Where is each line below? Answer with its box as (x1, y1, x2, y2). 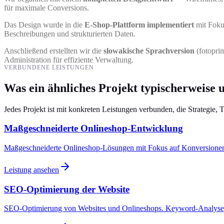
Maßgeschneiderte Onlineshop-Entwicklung (4, 123, 183, 134)
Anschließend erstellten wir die (4, 46, 103, 55)
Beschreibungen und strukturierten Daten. (4, 29, 135, 38)
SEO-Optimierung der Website (4, 183, 129, 194)
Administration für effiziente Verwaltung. (4, 55, 133, 64)
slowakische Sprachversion (103, 46, 194, 55)
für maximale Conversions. (4, 3, 89, 12)
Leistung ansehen (4, 165, 59, 174)
